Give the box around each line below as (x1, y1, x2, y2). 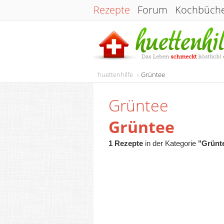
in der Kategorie (143, 139, 198, 147)
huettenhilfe (97, 70, 133, 79)
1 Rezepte (108, 139, 143, 147)
